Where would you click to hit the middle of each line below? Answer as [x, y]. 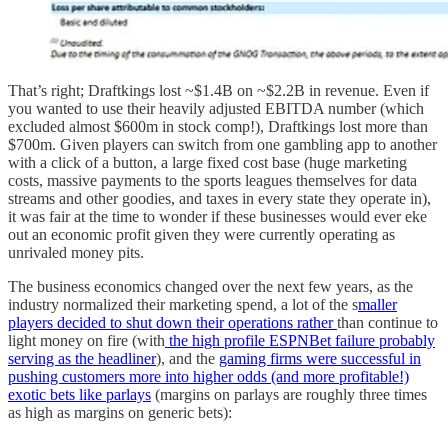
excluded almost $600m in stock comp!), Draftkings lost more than [218, 126]
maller [377, 304]
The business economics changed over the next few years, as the [210, 286]
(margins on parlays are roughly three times [289, 394]
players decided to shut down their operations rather [172, 322]
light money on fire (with [86, 340]
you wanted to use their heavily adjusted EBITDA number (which [216, 108]
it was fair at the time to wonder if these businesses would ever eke [217, 216]
